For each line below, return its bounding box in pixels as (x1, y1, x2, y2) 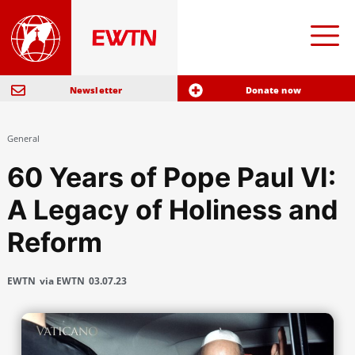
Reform (6, 226, 102, 259)
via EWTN (39, 274, 85, 288)
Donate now (246, 84, 301, 97)
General (6, 132, 40, 145)
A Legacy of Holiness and (6, 193, 338, 227)
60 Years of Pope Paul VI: (6, 161, 336, 194)
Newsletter (69, 84, 123, 97)
